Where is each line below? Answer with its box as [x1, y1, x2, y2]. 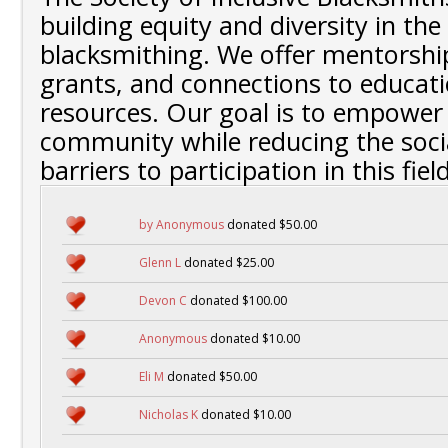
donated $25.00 [181, 254, 274, 271]
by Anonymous [139, 216, 224, 233]
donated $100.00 [187, 292, 287, 309]
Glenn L [139, 254, 181, 271]
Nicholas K [139, 406, 198, 423]
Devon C [139, 292, 187, 309]
